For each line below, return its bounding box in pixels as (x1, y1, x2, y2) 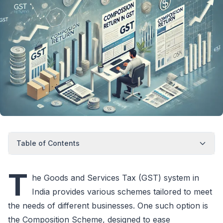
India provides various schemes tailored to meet (32, 186, 212, 197)
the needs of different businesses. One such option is (8, 200, 208, 211)
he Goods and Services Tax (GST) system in (32, 172, 199, 183)
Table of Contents (16, 138, 80, 147)
